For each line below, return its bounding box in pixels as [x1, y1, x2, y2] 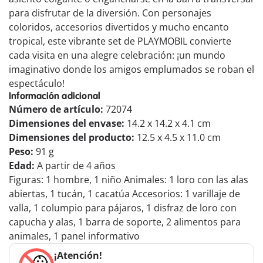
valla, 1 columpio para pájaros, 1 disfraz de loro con [9, 201, 237, 215]
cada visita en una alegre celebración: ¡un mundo [9, 49, 225, 62]
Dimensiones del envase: [9, 117, 127, 130]
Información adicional [9, 90, 101, 103]
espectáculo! [9, 77, 65, 90]
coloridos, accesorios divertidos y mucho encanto [9, 21, 229, 34]
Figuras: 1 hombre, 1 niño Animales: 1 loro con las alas [9, 173, 248, 187]
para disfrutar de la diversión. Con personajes [9, 6, 211, 20]
